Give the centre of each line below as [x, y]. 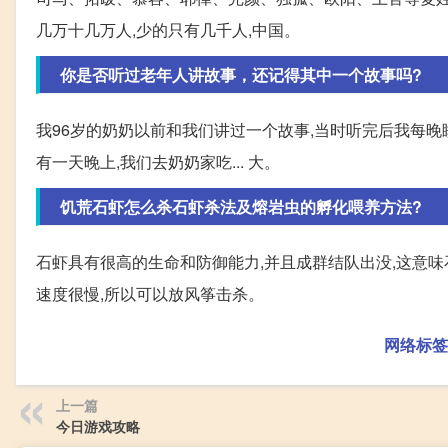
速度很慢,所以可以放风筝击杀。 [150, 293]
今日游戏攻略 [98, 425]
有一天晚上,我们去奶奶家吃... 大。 [158, 161]
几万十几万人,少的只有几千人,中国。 [168, 29]
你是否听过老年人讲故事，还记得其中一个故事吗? [241, 74]
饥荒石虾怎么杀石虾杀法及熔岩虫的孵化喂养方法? [241, 206]
